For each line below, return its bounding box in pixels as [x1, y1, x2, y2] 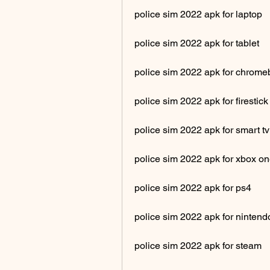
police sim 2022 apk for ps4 [134, 181, 251, 193]
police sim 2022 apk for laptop [134, 8, 262, 20]
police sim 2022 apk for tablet [134, 37, 259, 49]
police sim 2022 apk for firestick [134, 95, 268, 107]
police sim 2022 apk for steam [134, 239, 262, 251]
